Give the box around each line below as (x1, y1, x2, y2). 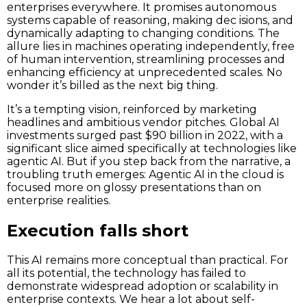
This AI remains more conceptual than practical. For (7, 254, 288, 267)
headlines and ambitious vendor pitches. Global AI (7, 115, 280, 129)
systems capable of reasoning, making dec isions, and (7, 13, 293, 27)
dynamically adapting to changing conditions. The (7, 26, 280, 40)
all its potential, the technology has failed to (7, 267, 246, 280)
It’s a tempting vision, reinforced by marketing (7, 102, 257, 116)
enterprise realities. (7, 193, 110, 207)
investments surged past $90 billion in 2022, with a (7, 128, 283, 142)
